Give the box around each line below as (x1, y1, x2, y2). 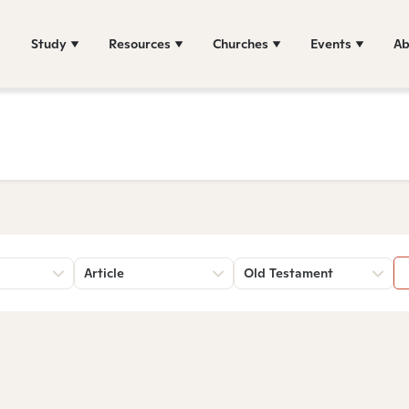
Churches (213, 35, 268, 52)
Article (84, 265, 124, 281)
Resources (109, 35, 171, 52)
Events (310, 35, 351, 52)
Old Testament (244, 265, 333, 281)
